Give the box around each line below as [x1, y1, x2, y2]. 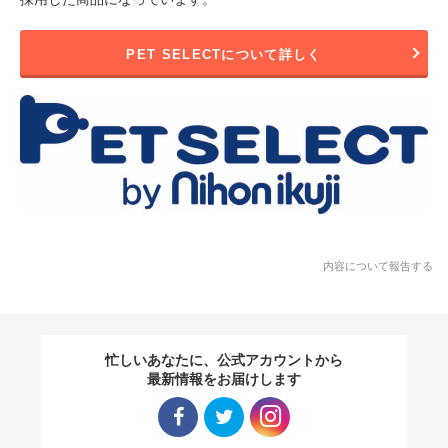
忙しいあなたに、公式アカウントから [105, 352, 343, 369]
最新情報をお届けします [147, 371, 301, 388]
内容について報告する [323, 260, 433, 273]
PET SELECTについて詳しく [126, 47, 322, 63]
